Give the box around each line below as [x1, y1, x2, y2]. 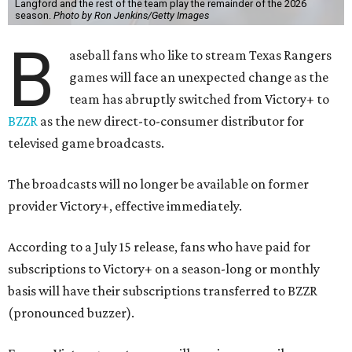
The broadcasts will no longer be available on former [8, 176, 309, 192]
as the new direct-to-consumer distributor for [38, 113, 304, 130]
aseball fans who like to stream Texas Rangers [69, 47, 332, 64]
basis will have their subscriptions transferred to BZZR [8, 283, 317, 299]
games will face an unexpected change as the [69, 69, 329, 86]
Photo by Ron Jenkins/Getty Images [53, 9, 209, 22]
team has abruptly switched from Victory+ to [69, 91, 330, 108]
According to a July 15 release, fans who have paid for [8, 239, 310, 255]
